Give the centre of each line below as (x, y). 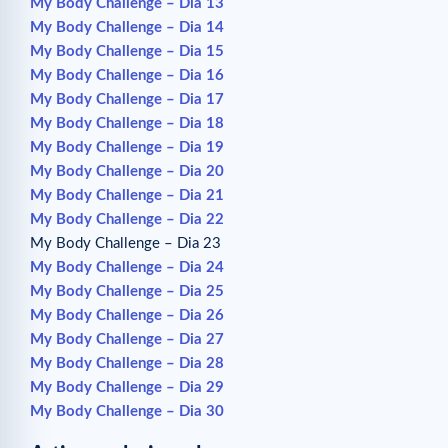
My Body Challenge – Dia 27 (127, 339)
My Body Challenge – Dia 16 (127, 75)
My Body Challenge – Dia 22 (127, 219)
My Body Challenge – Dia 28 (127, 363)
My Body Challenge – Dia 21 (127, 195)
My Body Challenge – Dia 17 (127, 99)
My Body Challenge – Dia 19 (127, 147)
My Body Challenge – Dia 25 (127, 291)
